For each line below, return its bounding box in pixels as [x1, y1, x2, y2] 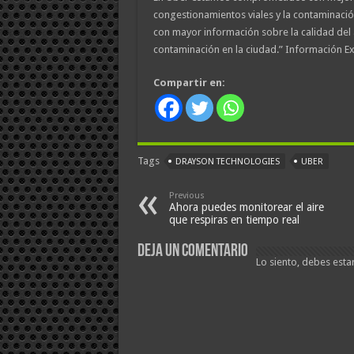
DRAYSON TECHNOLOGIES [175, 156, 280, 167]
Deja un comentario [137, 242, 248, 261]
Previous [168, 190, 205, 201]
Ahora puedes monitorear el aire [168, 200, 324, 213]
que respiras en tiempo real [168, 213, 299, 226]
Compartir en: [153, 76, 225, 88]
